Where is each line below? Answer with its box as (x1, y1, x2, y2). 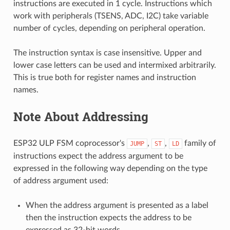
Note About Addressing (13, 108, 148, 125)
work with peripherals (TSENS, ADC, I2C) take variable (13, 11, 208, 20)
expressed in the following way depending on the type (13, 164, 207, 172)
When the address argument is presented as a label (25, 201, 208, 209)
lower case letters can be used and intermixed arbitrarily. (13, 61, 216, 69)
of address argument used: (13, 176, 108, 185)
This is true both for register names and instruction (13, 73, 196, 82)
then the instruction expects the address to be (25, 213, 191, 222)
